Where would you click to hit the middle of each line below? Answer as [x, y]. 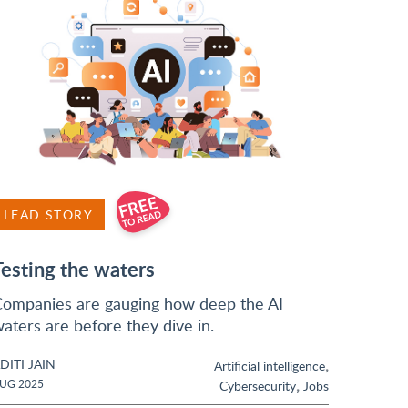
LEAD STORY [48, 214]
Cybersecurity [258, 385]
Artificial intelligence [270, 365]
